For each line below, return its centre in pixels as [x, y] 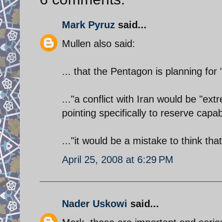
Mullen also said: [99, 43]
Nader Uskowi [95, 203]
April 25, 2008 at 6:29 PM [118, 159]
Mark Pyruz [88, 25]
